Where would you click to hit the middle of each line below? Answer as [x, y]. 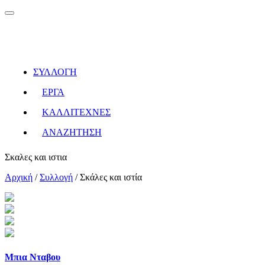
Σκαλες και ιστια [36, 157]
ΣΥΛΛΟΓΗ [55, 72]
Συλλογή [56, 177]
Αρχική [19, 177]
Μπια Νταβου [33, 257]
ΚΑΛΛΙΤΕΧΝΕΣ [76, 112]
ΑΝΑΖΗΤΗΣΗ [72, 132]
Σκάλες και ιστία [111, 177]
